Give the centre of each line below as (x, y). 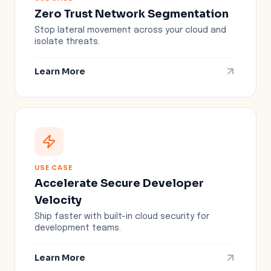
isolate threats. (67, 41)
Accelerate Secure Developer (119, 183)
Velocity (58, 200)
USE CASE (54, 168)
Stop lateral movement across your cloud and (130, 30)
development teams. (78, 228)
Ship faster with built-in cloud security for (122, 216)
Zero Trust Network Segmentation (132, 14)
